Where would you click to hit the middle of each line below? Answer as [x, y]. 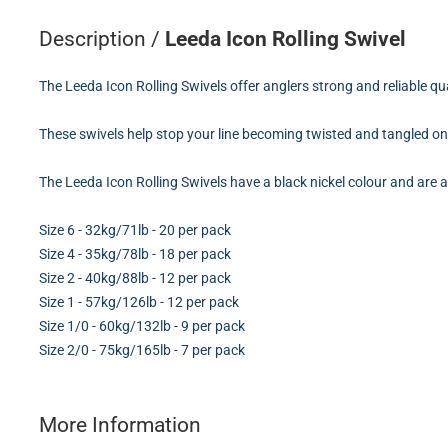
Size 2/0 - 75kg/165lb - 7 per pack [142, 349]
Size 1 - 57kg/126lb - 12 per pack [139, 301]
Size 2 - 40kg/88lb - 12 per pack [135, 277]
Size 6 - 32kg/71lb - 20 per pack [135, 229]
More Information [120, 424]
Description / [102, 38]
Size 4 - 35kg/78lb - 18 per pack [135, 253]
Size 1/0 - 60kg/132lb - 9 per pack [142, 325]
